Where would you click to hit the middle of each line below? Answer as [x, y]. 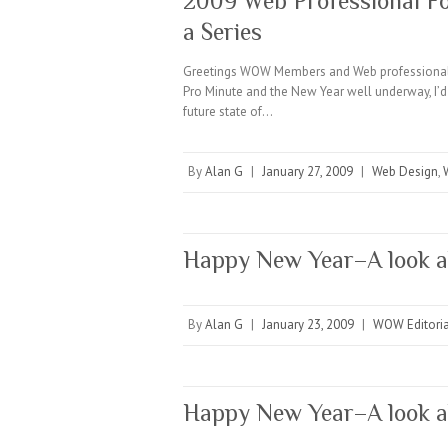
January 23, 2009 [308, 324]
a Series [222, 31]
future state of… [228, 111]
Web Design [405, 171]
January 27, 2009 [307, 171]
